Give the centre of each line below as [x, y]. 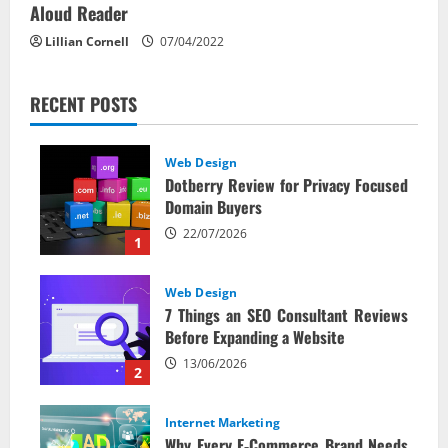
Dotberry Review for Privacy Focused [286, 185]
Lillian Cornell [87, 41]
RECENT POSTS [83, 103]
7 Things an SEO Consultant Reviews [286, 315]
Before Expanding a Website [255, 337]
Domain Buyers [213, 207]
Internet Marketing [222, 423]
